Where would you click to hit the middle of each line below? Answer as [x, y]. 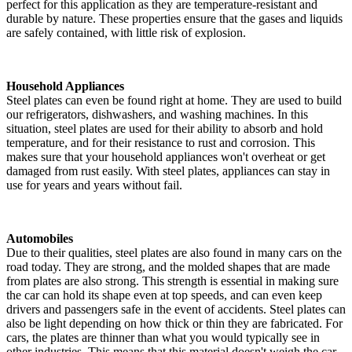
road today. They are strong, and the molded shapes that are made [168, 266]
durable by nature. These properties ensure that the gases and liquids [174, 18]
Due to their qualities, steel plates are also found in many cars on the [174, 252]
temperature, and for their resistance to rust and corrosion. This [161, 142]
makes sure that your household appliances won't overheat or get [166, 156]
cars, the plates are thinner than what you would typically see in [163, 337]
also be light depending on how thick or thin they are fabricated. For [174, 323]
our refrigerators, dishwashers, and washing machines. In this [157, 114]
